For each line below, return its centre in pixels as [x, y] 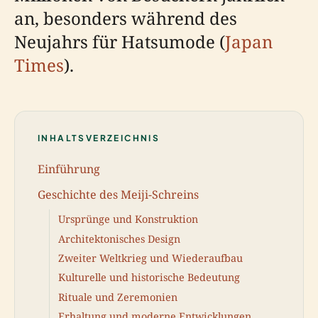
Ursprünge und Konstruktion [128, 219]
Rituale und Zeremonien [118, 297]
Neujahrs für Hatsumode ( [120, 41]
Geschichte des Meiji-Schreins [118, 194]
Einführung [69, 169]
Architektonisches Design [119, 238]
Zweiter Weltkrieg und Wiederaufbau [150, 258]
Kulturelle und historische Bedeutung [149, 278]
